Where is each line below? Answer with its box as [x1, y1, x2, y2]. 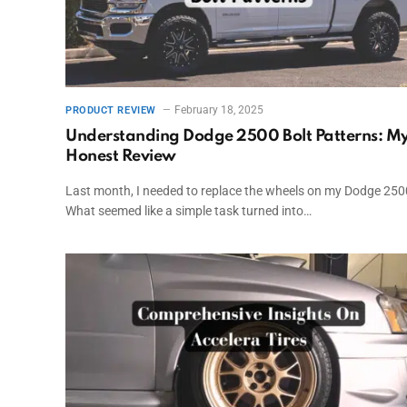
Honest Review [65, 147, 176, 164]
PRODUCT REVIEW [65, 104, 156, 116]
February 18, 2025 [174, 103, 263, 116]
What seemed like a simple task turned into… [65, 203, 312, 218]
